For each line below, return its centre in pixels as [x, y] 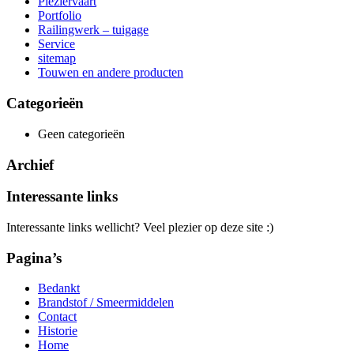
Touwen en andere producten [111, 73]
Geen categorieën [81, 134]
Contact [57, 317]
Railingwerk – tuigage [93, 30]
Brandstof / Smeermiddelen [106, 303]
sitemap [57, 58]
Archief [30, 164]
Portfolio [60, 16]
